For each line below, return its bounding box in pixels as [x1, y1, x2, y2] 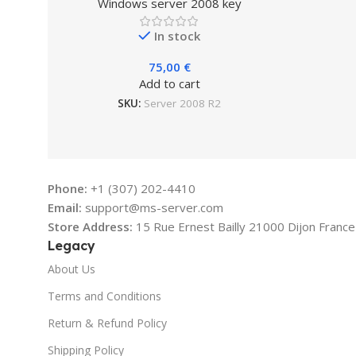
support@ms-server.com [85, 199, 223, 216]
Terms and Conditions [48, 288, 161, 304]
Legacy [48, 238, 95, 254]
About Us [48, 261, 95, 277]
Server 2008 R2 [144, 96, 221, 110]
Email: [48, 199, 85, 216]
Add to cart [138, 75, 200, 91]
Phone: [48, 180, 91, 197]
